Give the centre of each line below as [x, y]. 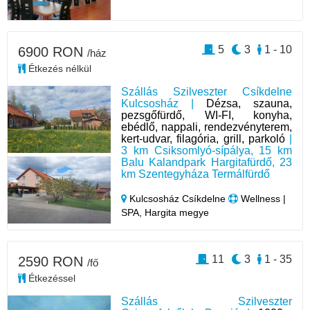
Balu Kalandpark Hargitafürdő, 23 [207, 162]
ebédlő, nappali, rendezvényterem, [207, 127]
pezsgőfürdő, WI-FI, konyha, [207, 115]
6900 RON [53, 52]
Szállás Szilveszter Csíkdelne [207, 91]
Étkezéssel [51, 278]
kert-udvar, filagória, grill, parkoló [203, 138]
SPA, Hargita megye [165, 212]
